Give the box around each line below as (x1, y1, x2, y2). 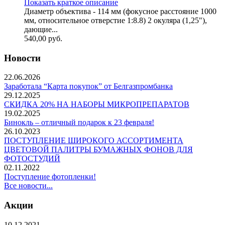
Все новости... (4, 181, 53, 190)
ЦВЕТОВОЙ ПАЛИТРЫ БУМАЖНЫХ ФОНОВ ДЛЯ (4, 145, 193, 154)
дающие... (24, 25, 58, 34)
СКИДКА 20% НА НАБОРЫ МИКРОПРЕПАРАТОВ (4, 100, 189, 109)
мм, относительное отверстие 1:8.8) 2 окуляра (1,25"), (24, 16, 207, 25)
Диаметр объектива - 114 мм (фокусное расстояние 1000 (24, 7, 216, 16)
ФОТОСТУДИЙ (4, 154, 60, 163)
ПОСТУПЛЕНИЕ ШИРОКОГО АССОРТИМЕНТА (4, 136, 183, 145)
